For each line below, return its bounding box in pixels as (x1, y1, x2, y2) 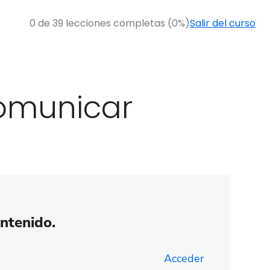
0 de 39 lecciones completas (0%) (30, 16, 190, 30)
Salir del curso (190, 16, 256, 30)
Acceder (164, 251, 204, 266)
